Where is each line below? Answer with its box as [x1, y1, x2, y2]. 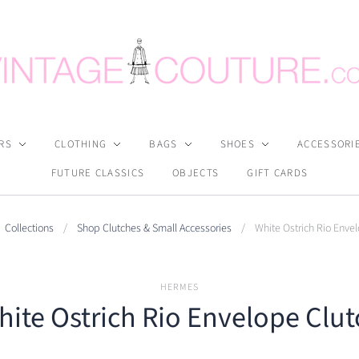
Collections [4, 220, 54, 236]
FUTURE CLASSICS [50, 166, 145, 180]
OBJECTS [172, 166, 220, 180]
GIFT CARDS [247, 166, 309, 180]
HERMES [159, 280, 200, 294]
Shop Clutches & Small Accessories [76, 220, 232, 236]
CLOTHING [54, 137, 107, 151]
